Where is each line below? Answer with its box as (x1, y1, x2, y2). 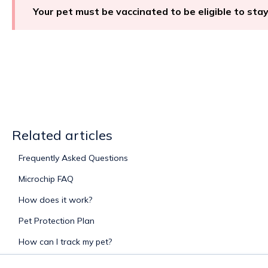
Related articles (11, 126, 112, 144)
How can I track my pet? (18, 236, 112, 247)
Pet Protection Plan (18, 215, 95, 226)
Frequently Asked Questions (18, 152, 128, 163)
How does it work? (18, 194, 92, 205)
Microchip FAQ (18, 173, 74, 184)
